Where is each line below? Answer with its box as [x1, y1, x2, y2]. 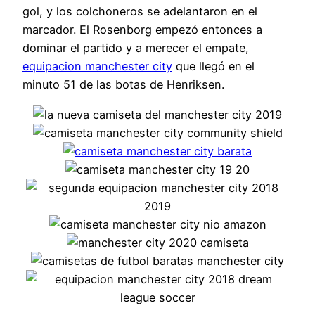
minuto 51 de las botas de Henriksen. [22, 77, 224, 92]
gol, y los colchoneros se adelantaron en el [22, 4, 257, 19]
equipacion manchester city [22, 59, 172, 74]
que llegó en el [172, 59, 255, 74]
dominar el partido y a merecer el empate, [22, 41, 249, 56]
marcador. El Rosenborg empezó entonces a [22, 22, 262, 37]
